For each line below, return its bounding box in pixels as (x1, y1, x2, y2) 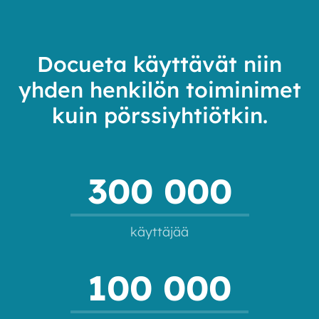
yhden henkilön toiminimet (18, 76, 301, 103)
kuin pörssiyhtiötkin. (51, 102, 268, 129)
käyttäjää (130, 224, 189, 240)
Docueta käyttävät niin (37, 51, 282, 78)
